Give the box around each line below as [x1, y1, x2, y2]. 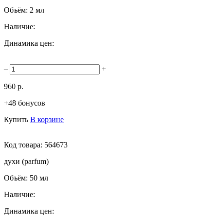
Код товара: [4, 140, 44, 149]
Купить [4, 115, 28, 124]
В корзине [30, 115, 64, 124]
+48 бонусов [4, 98, 45, 107]
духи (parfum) [4, 157, 49, 165]
